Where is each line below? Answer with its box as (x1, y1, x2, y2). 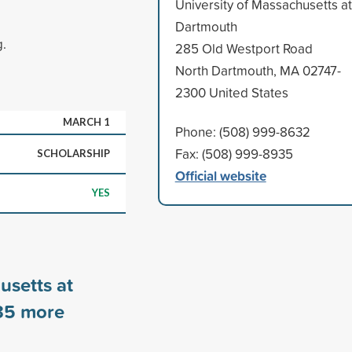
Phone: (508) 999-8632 (174, 122, 310, 141)
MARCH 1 (63, 115, 110, 128)
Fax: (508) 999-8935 (174, 144, 293, 163)
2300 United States (174, 82, 288, 101)
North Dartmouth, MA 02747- (174, 60, 341, 79)
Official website (174, 165, 266, 185)
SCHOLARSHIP (37, 146, 110, 159)
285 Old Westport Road (174, 38, 313, 57)
